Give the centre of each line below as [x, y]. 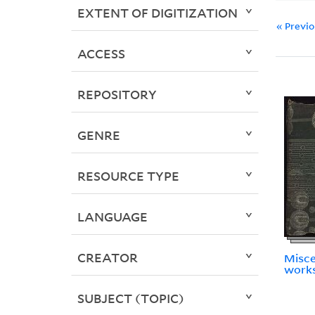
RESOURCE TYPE [128, 176]
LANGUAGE [112, 217]
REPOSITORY [117, 95]
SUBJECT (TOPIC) [130, 298]
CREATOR [107, 258]
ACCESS [101, 54]
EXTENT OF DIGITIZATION [157, 13]
